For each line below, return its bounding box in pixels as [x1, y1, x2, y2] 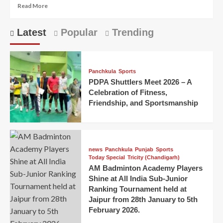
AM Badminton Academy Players [88, 164, 203, 173]
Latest [14, 27, 46, 38]
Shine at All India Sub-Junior [88, 174, 188, 183]
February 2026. [88, 206, 140, 215]
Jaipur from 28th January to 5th [88, 195, 198, 204]
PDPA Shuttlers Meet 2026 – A [88, 77, 192, 86]
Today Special [88, 154, 125, 161]
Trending [109, 27, 154, 38]
